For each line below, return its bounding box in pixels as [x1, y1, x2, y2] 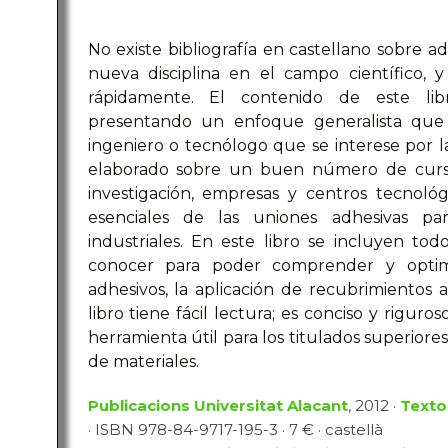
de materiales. [87, 352, 199, 371]
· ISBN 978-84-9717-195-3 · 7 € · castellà [87, 420, 383, 439]
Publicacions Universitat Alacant [87, 396, 348, 415]
